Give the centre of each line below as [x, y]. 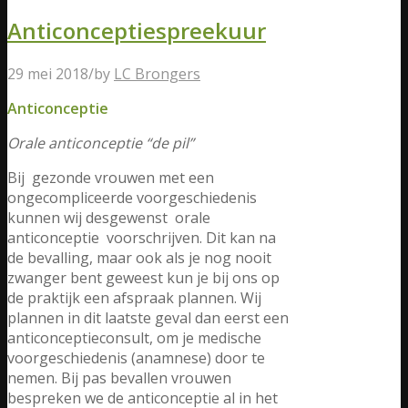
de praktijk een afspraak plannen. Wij [134, 297]
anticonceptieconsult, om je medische [134, 337]
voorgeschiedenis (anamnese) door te [136, 357]
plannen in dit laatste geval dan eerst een [148, 317]
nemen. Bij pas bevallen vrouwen [119, 377]
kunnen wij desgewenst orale [109, 217]
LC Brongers [157, 73]
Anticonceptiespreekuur [137, 30]
